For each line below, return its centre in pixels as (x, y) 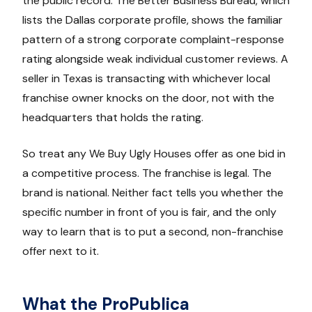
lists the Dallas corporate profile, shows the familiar (153, 20)
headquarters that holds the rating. (113, 118)
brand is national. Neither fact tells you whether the (153, 193)
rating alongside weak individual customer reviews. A (155, 59)
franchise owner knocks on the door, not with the (148, 98)
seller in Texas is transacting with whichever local (146, 79)
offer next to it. (61, 251)
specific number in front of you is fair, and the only (149, 212)
